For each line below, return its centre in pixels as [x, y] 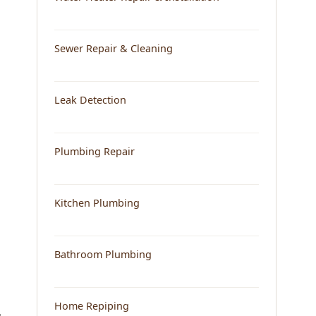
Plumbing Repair [95, 152]
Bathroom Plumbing [103, 255]
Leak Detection [90, 100]
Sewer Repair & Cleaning [114, 49]
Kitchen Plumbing [97, 203]
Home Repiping [92, 306]
